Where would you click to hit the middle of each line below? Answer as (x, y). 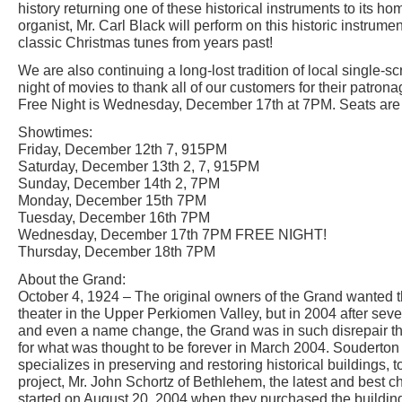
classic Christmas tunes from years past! (145, 43)
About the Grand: (72, 280)
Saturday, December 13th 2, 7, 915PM (139, 166)
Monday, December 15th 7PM (112, 201)
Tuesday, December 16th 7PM (114, 218)
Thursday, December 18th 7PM (117, 252)
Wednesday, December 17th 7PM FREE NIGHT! (172, 235)
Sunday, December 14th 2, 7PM (119, 184)
